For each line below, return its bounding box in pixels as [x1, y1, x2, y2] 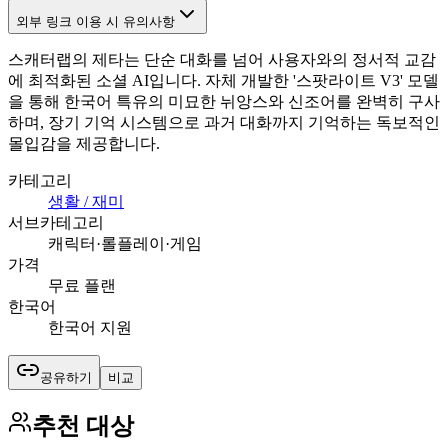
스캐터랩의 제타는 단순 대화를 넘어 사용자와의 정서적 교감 [8, 50, 436, 68]
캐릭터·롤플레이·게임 [48, 234, 202, 252]
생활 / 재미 [48, 192, 124, 210]
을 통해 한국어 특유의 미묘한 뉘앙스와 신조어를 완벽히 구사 [8, 92, 440, 110]
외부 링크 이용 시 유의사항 [16, 13, 175, 29]
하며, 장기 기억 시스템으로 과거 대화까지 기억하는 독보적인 [8, 113, 440, 131]
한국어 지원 [48, 318, 132, 336]
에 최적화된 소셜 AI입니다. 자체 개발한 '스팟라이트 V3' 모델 [8, 71, 439, 89]
